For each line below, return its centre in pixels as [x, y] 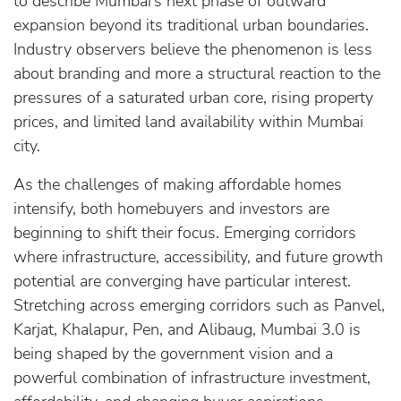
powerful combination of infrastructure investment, [192, 377]
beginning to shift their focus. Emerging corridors [185, 232]
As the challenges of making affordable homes [178, 184]
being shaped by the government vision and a [173, 353]
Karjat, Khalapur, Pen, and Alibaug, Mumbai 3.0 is [187, 329]
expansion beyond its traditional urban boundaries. [191, 25]
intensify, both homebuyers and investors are [171, 208]
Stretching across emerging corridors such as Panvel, [199, 305]
